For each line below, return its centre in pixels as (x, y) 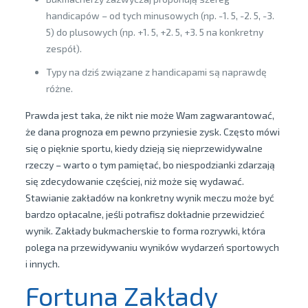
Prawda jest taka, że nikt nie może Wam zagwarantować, (150, 115)
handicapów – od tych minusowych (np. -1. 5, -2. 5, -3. (160, 15)
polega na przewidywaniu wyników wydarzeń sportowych (152, 247)
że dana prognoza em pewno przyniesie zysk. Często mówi (152, 132)
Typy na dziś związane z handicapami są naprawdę (156, 72)
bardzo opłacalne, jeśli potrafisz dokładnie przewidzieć (145, 214)
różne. (59, 88)
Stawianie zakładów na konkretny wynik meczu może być (150, 198)
